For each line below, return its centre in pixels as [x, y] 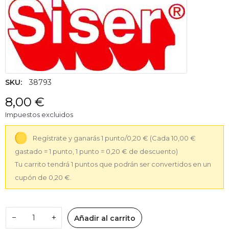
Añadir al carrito [105, 219]
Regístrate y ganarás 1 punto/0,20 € [91, 138]
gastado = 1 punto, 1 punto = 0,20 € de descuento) [96, 151]
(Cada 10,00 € [173, 138]
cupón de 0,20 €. [43, 177]
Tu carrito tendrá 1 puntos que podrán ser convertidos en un [113, 164]
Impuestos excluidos [39, 114]
